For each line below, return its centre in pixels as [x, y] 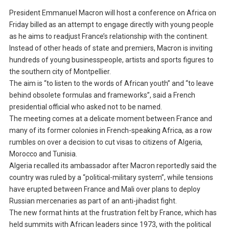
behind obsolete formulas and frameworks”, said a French [102, 95]
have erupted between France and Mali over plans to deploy [105, 189]
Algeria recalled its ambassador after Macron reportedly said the [113, 166]
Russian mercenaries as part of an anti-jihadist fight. [93, 201]
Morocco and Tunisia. [43, 154]
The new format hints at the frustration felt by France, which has [113, 213]
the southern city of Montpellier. [60, 72]
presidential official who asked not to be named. [85, 107]
